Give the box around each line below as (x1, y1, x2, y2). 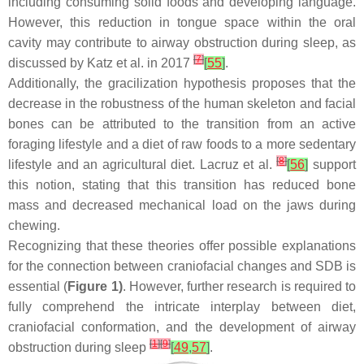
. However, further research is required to (122, 279, 356, 293)
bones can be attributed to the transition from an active (8, 117, 356, 131)
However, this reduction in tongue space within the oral (8, 15, 356, 29)
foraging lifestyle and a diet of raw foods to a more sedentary (8, 137, 356, 151)
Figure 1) (67, 279, 123, 293)
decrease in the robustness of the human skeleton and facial (8, 97, 356, 110)
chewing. (8, 219, 60, 232)
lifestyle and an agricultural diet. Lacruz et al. (8, 158, 277, 171)
